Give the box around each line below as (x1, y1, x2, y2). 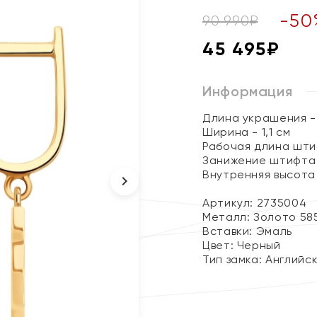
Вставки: (202, 224, 256, 238)
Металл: (202, 210, 254, 224)
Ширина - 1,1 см (202, 125, 291, 139)
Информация (202, 83, 293, 100)
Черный (236, 238, 281, 252)
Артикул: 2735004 (202, 196, 307, 209)
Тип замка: (202, 253, 266, 266)
